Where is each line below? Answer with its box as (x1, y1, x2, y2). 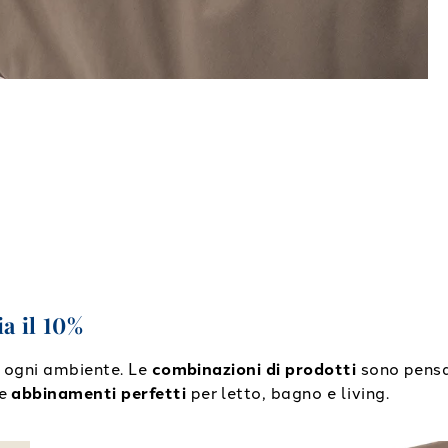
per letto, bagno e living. (186, 383, 390, 403)
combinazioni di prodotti (151, 359, 357, 379)
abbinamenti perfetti (11, 383, 187, 403)
